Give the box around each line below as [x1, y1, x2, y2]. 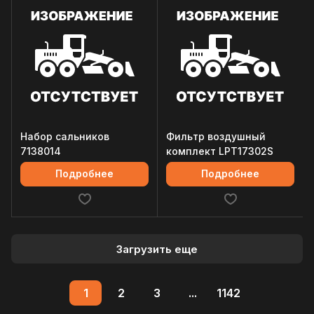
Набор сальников [20, 130, 109, 142]
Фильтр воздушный [166, 130, 266, 142]
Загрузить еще [116, 242, 198, 256]
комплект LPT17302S [166, 145, 273, 157]
